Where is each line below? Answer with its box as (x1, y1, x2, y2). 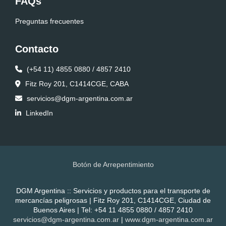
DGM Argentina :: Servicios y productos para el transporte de (16, 187, 210, 195)
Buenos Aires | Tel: (33, 206, 94, 214)
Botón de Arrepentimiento (72, 160, 154, 168)
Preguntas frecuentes (15, 17, 84, 25)
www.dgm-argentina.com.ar (125, 215, 213, 223)
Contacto (15, 43, 59, 54)
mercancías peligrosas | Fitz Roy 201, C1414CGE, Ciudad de (15, 196, 211, 204)
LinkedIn (26, 109, 53, 117)
